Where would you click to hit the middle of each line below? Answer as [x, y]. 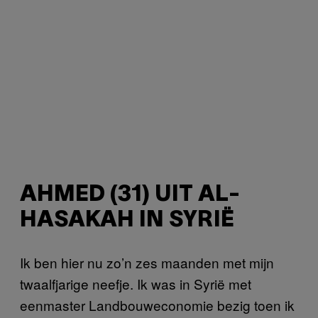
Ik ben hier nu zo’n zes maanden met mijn [147, 263]
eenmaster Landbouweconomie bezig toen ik [157, 305]
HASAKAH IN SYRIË [127, 220]
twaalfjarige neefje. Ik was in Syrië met [136, 284]
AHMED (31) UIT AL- [130, 194]
